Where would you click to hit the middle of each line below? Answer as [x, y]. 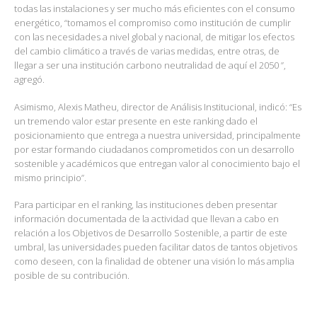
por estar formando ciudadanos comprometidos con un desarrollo [154, 149]
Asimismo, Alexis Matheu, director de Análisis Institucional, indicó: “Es [158, 106]
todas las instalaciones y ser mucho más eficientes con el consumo [155, 9]
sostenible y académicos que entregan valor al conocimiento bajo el [157, 163]
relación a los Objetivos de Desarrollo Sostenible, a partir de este [151, 233]
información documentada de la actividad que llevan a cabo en [146, 219]
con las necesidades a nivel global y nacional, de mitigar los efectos [154, 37]
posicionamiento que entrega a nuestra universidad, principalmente [157, 135]
